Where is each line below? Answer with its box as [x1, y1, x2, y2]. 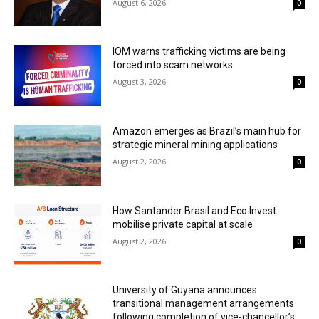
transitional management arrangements [113, 298, 295, 310]
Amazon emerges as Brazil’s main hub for [113, 125, 302, 137]
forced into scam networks [113, 59, 234, 71]
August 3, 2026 [113, 76, 167, 88]
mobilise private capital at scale [113, 218, 253, 230]
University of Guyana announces [113, 284, 258, 296]
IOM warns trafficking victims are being [113, 46, 286, 58]
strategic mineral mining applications [113, 138, 278, 150]
